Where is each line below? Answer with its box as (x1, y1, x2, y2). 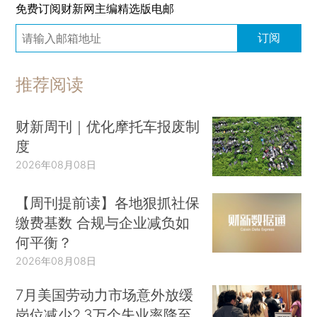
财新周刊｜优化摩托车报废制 (16, 117, 200, 136)
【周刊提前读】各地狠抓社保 (16, 193, 200, 212)
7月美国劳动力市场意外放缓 (16, 285, 194, 304)
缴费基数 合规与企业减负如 (16, 213, 190, 231)
